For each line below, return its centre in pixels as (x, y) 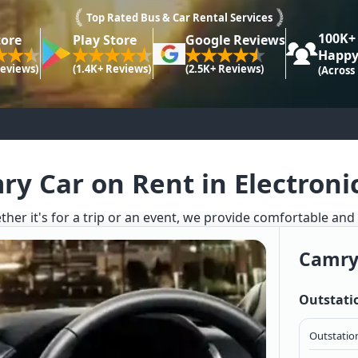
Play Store (104, 40)
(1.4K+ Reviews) (111, 68)
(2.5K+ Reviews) (224, 68)
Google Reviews (235, 40)
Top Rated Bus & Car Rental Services (179, 18)
